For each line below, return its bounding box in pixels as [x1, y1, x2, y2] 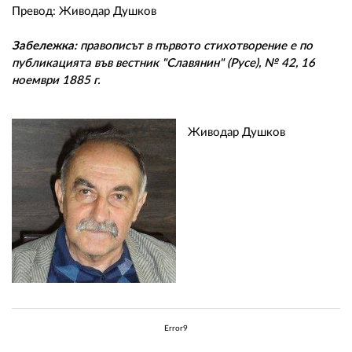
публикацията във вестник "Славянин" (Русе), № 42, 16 [12, 57, 315, 69]
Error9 [164, 324, 188, 332]
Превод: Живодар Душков [12, 5, 156, 17]
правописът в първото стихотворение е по [77, 39, 313, 52]
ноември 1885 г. [12, 74, 101, 86]
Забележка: [12, 39, 77, 52]
